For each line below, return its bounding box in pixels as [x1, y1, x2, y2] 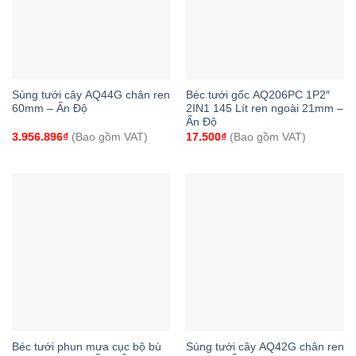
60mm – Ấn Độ [11, 103, 87, 115]
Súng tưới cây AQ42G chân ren [185, 341, 344, 354]
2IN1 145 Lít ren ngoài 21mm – [185, 103, 343, 115]
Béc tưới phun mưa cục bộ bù [11, 341, 161, 354]
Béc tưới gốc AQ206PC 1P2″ [185, 89, 330, 102]
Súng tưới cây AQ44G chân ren [11, 89, 170, 102]
